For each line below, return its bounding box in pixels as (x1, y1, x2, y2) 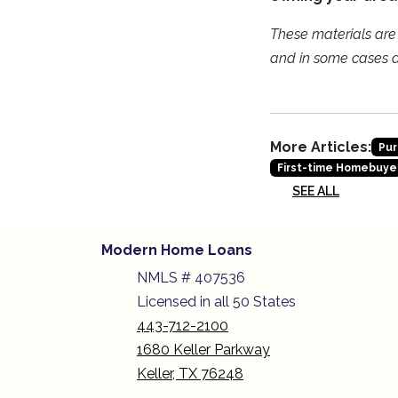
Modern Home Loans (101, 242, 252, 259)
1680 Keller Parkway (137, 341, 270, 359)
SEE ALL (292, 184, 339, 199)
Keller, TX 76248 (137, 365, 243, 383)
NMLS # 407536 (137, 269, 249, 287)
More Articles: (270, 139, 371, 155)
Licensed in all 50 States (137, 293, 296, 311)
